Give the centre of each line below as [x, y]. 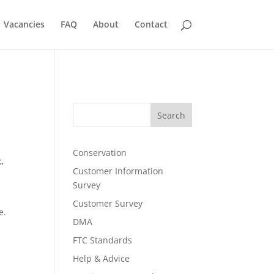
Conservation [100, 153]
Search [171, 115]
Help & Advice [102, 258]
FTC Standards [103, 240]
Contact [151, 24]
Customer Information [118, 171]
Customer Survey [108, 203]
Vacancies [24, 24]
